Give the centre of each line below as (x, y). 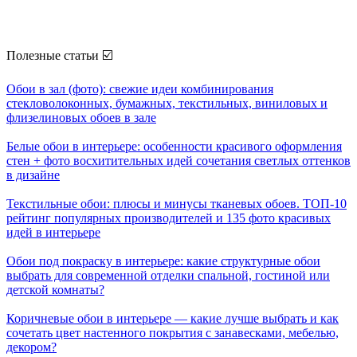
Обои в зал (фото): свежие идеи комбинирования (140, 89)
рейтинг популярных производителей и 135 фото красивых (169, 218)
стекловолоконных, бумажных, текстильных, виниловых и (167, 104)
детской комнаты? (55, 290)
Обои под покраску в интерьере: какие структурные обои (163, 261)
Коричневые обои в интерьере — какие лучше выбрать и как (173, 319)
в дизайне (33, 175)
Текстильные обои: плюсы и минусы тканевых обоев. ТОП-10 (177, 204)
